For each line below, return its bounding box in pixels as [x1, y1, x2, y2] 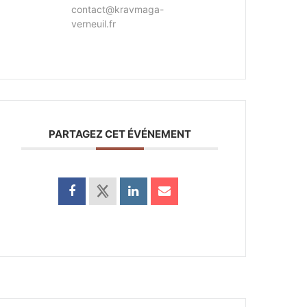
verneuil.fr [71, 18, 116, 30]
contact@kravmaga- [71, 3, 164, 16]
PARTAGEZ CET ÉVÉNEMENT [48, 127, 191, 141]
